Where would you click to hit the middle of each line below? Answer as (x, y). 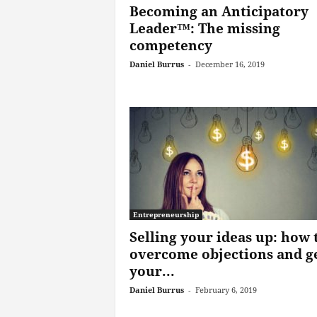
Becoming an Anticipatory (219, 11)
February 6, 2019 (226, 290)
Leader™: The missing (204, 28)
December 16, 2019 (230, 64)
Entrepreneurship (166, 214)
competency (171, 45)
